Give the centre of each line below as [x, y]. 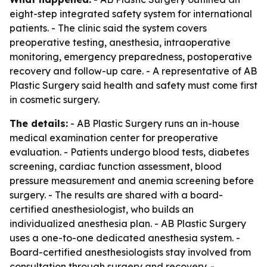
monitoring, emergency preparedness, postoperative [131, 57]
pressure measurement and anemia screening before [132, 181]
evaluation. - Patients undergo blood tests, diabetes [129, 152]
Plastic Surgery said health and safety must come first [133, 85]
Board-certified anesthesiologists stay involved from [130, 252]
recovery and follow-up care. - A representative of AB [133, 71]
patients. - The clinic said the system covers [108, 28]
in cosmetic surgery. [55, 100]
